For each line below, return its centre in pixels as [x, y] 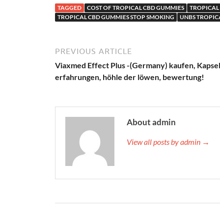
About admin [151, 122]
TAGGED [69, 8]
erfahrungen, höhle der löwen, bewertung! [130, 77]
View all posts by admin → [168, 142]
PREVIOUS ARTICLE [94, 51]
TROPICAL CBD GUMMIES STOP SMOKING [116, 17]
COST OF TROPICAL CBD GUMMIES [136, 8]
